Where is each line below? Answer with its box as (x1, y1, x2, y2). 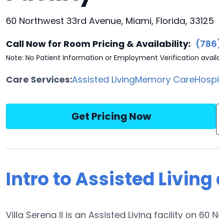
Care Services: (6, 73, 72, 86)
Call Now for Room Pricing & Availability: (6, 38, 191, 50)
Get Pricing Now (71, 109, 151, 123)
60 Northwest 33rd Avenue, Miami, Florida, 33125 (6, 15, 214, 27)
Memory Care (135, 73, 195, 86)
